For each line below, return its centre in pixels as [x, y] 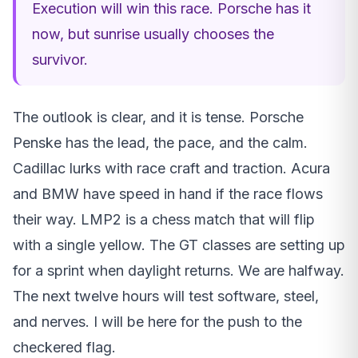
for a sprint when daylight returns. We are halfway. [179, 271]
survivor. [60, 60]
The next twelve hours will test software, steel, [166, 296]
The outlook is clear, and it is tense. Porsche [158, 117]
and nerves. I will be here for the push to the [157, 322]
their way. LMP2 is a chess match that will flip [164, 220]
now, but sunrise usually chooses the [153, 34]
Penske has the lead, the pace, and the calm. [160, 143]
